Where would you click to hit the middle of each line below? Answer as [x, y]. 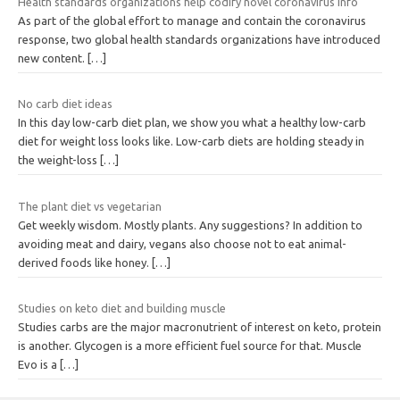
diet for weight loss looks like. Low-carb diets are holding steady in [191, 142]
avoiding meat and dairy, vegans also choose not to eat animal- [182, 243]
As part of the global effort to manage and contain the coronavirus [192, 20]
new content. [53, 58]
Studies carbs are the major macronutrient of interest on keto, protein [200, 327]
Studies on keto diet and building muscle [122, 308]
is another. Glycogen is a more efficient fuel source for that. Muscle [190, 346]
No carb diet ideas [65, 104]
